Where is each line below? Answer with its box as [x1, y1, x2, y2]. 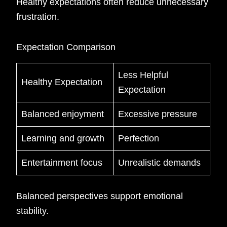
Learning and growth [21, 133, 105, 143]
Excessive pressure [118, 108, 198, 119]
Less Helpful [118, 69, 169, 80]
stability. [16, 205, 49, 216]
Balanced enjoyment [21, 108, 104, 119]
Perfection [118, 133, 160, 143]
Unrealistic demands [118, 157, 201, 168]
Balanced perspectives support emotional [16, 191, 183, 201]
